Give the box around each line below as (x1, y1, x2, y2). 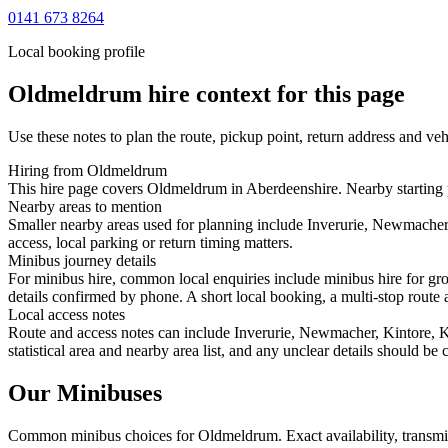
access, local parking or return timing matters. (8, 233, 293, 251)
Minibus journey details (8, 251, 156, 269)
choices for (121, 426, 198, 444)
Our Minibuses (8, 379, 162, 406)
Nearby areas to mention (8, 197, 162, 215)
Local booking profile (8, 42, 145, 60)
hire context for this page (142, 80, 405, 107)
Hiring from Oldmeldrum (8, 161, 167, 179)
